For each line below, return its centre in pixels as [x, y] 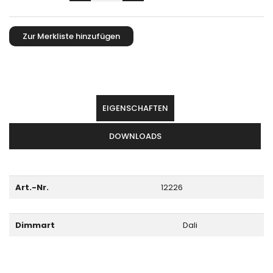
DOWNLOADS [135, 136]
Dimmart [35, 225]
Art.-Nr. [32, 187]
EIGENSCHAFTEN [135, 108]
